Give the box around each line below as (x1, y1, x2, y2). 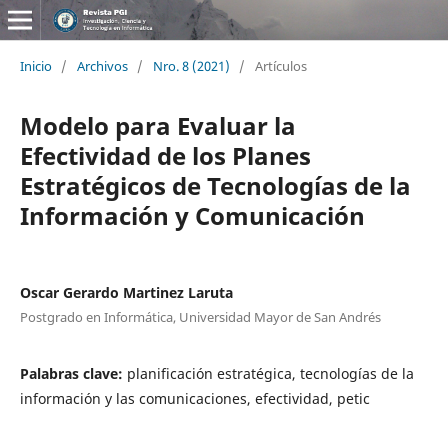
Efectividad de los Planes (19, 138, 311, 172)
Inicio (19, 56, 52, 75)
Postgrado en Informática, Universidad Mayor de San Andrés (19, 307, 381, 326)
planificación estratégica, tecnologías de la (126, 363, 414, 383)
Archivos (76, 56, 128, 75)
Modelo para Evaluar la (19, 108, 296, 142)
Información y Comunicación (19, 198, 365, 232)
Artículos (254, 56, 307, 75)
